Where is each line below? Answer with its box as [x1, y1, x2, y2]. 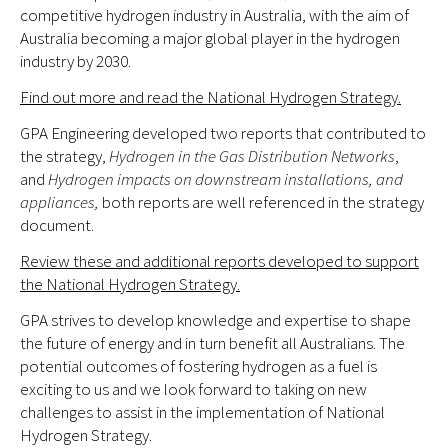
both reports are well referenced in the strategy [102, 191, 424, 213]
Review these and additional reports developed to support [20, 250, 419, 272]
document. [20, 214, 94, 236]
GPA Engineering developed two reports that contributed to [20, 122, 426, 144]
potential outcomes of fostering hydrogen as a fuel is [20, 355, 377, 377]
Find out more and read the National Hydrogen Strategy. [20, 86, 401, 108]
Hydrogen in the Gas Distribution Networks [109, 145, 395, 167]
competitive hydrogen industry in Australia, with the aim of [20, 4, 409, 26]
